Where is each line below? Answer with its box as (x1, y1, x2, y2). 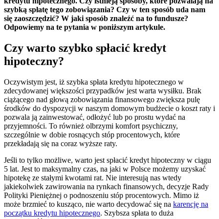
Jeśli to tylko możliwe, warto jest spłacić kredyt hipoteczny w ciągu (4, 155, 211, 164)
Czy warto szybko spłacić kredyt (4, 41, 166, 54)
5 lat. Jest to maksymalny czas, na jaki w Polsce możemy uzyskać (4, 164, 206, 173)
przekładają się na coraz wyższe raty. (4, 139, 117, 148)
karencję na (173, 199, 208, 208)
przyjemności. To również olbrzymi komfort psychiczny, (4, 121, 178, 130)
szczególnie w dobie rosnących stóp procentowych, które (4, 130, 180, 139)
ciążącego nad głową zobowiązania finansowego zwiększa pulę (4, 95, 200, 104)
